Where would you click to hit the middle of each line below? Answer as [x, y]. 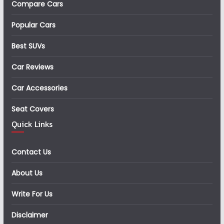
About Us [27, 173]
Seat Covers [32, 109]
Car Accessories [39, 88]
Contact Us [31, 152]
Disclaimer [29, 215]
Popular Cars [33, 25]
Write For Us [32, 194]
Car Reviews [32, 67]
